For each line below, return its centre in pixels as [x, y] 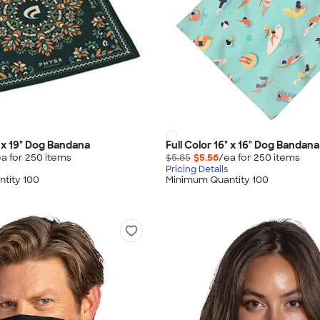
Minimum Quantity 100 [217, 179]
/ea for [236, 158]
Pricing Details [197, 170]
